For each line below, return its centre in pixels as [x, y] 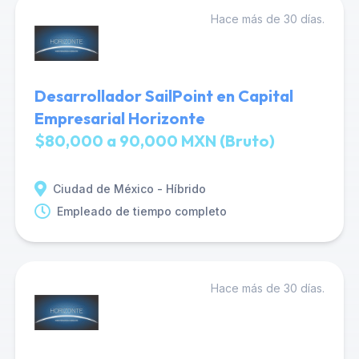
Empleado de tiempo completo [141, 211]
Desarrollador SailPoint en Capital [163, 96]
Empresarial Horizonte [119, 118]
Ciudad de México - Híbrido [129, 189]
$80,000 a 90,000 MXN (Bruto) [154, 141]
